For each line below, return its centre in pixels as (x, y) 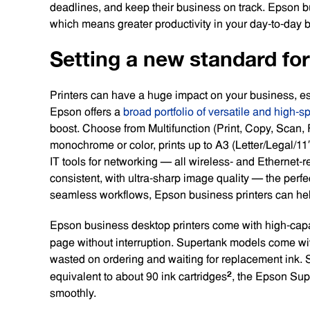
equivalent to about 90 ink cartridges (138, 277)
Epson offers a (86, 112)
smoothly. (74, 293)
